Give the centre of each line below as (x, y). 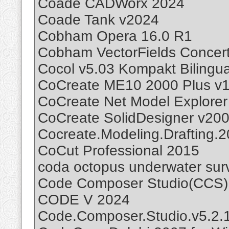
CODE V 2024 (84, 200)
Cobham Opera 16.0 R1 (115, 36)
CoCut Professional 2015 (119, 151)
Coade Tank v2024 (98, 20)
